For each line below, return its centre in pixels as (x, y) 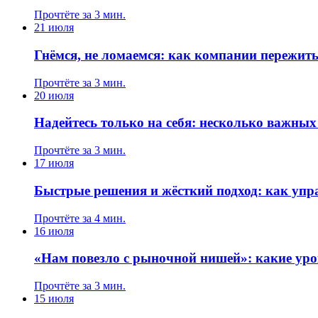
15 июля (54, 298)
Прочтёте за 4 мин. (80, 218)
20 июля (54, 95)
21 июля (54, 28)
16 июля (54, 231)
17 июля (54, 163)
